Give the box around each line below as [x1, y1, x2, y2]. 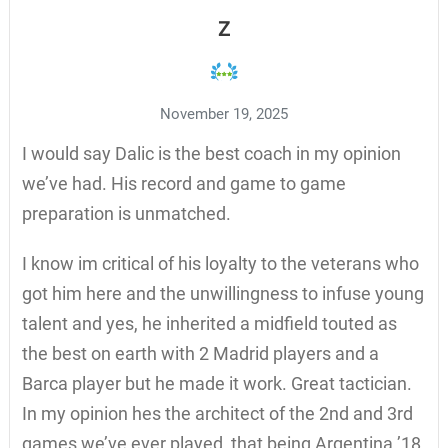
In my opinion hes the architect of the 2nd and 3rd [21, 402, 413, 424]
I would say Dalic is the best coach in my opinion [21, 142, 401, 164]
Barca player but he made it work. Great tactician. [21, 372, 412, 394]
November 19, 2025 [160, 104, 288, 123]
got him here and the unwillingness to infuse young [21, 282, 424, 304]
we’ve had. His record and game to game [21, 172, 346, 194]
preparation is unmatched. [21, 202, 231, 224]
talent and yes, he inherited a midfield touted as [21, 312, 397, 334]
